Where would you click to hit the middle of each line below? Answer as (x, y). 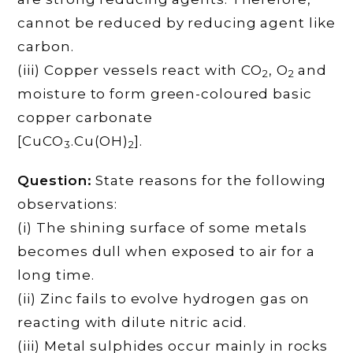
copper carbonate (85, 117)
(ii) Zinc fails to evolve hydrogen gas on (164, 298)
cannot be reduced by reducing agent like (176, 22)
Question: (55, 180)
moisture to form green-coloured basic (165, 93)
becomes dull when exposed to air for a (166, 251)
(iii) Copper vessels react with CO (140, 70)
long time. (56, 275)
